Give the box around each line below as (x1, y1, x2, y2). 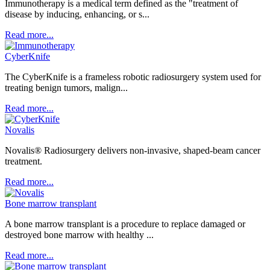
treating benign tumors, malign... (5, 83, 128, 93)
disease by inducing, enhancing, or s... (5, 9, 149, 19)
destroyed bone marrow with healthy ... (5, 230, 154, 240)
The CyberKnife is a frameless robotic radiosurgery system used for (5, 72, 261, 82)
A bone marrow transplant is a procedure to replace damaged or (5, 219, 245, 229)
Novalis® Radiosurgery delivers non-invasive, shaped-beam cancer (5, 145, 260, 155)
